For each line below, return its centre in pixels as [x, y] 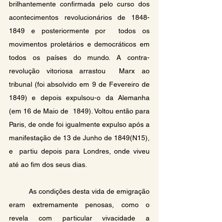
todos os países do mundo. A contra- [79, 57]
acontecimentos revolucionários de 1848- [79, 17]
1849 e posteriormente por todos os [79, 30]
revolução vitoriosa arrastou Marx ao [79, 71]
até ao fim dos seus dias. [49, 164]
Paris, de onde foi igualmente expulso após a [79, 124]
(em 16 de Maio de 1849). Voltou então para [79, 111]
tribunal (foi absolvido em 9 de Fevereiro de [79, 84]
